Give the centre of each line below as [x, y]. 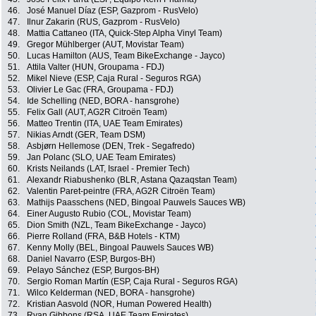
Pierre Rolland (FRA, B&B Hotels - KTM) [103, 237]
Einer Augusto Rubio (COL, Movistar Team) [109, 214]
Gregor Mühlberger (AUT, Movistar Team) [105, 45]
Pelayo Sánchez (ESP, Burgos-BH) [93, 271]
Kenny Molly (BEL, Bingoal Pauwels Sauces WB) [120, 248]
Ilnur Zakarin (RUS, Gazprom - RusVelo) [103, 22]
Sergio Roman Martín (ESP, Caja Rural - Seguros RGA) [132, 282]
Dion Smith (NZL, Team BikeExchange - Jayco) [116, 225]
